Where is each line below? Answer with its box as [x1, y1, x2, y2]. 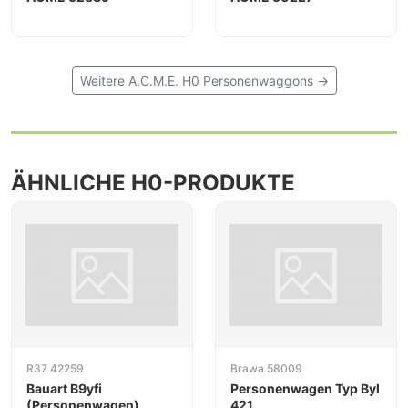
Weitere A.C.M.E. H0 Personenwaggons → [79, 73, 329, 89]
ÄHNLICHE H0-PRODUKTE [11, 169, 295, 197]
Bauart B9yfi [26, 381, 102, 397]
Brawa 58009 [230, 362, 302, 376]
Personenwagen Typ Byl [230, 381, 380, 397]
